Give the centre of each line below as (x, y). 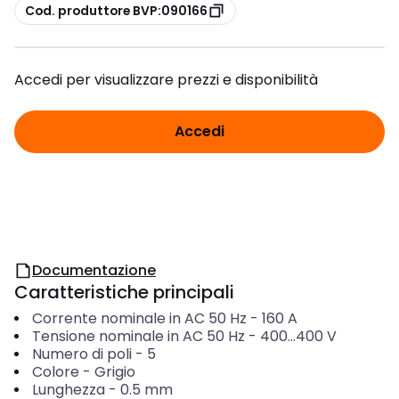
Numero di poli (81, 354)
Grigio (114, 372)
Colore (55, 372)
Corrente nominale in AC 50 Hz (139, 318)
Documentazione (94, 270)
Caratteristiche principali (124, 292)
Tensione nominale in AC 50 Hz (138, 336)
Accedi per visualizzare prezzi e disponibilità (166, 80)
